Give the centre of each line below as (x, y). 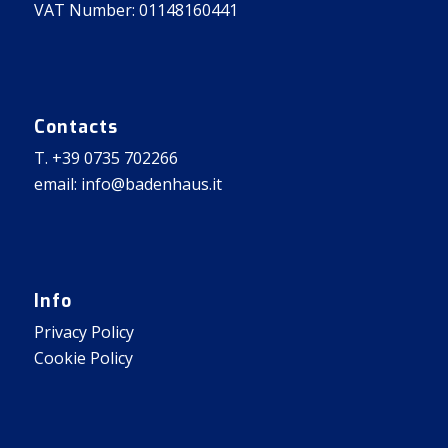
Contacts (75, 127)
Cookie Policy (83, 358)
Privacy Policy (83, 332)
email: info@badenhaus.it (127, 184)
